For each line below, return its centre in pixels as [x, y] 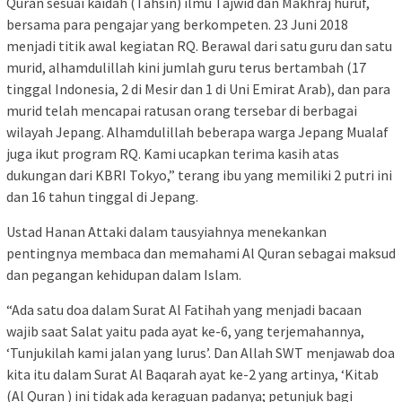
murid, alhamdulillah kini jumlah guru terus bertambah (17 [186, 67]
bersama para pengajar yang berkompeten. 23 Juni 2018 [177, 24]
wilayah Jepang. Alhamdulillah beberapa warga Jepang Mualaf [197, 131]
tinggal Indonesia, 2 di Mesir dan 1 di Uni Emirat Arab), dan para [198, 88]
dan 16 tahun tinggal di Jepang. [102, 196]
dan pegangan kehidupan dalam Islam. [124, 274]
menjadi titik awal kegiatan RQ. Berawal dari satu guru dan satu [199, 45]
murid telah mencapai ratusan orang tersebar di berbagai [182, 110]
